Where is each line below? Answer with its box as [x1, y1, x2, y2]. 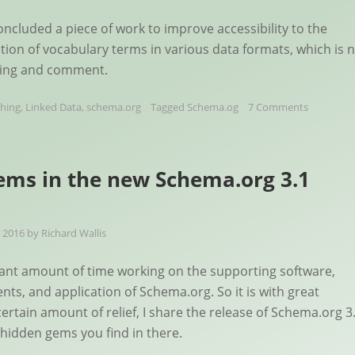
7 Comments [248, 99, 308, 114]
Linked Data [25, 99, 82, 114]
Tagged [151, 99, 187, 114]
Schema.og [187, 99, 239, 114]
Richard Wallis [41, 225, 106, 240]
